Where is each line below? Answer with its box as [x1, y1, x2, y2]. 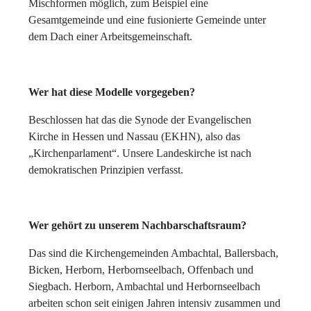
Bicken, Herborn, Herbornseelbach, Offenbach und [28, 263, 253, 276]
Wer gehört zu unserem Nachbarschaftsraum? [28, 219, 246, 231]
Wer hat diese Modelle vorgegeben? [28, 85, 195, 98]
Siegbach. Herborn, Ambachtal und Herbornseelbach [28, 280, 260, 292]
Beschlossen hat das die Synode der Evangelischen [28, 113, 251, 126]
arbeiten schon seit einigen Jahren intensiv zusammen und [28, 296, 280, 309]
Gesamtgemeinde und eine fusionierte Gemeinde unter [28, 13, 266, 26]
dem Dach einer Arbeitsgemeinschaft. [28, 30, 192, 42]
